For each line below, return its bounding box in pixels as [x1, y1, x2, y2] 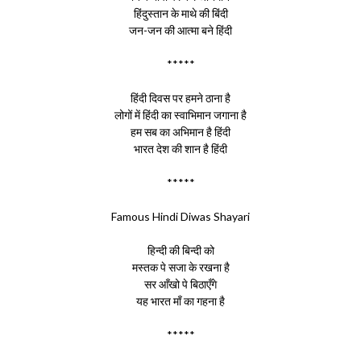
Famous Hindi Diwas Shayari [111, 210, 250, 223]
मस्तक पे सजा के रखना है [131, 260, 230, 274]
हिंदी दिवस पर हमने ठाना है [131, 91, 230, 105]
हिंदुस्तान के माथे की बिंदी [133, 6, 228, 20]
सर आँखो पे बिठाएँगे [144, 277, 217, 291]
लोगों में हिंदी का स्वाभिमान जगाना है [114, 108, 247, 122]
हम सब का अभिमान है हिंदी [131, 125, 230, 139]
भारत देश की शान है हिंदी [134, 142, 227, 156]
